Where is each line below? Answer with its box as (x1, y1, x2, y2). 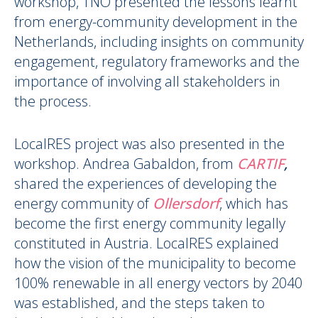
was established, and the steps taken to (14, 293, 265, 313)
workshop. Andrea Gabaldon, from (14, 154, 237, 174)
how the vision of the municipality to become (14, 253, 296, 273)
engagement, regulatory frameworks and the (14, 52, 300, 72)
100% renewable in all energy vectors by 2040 (14, 273, 302, 293)
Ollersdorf (153, 194, 219, 214)
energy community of (14, 194, 153, 214)
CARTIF (237, 154, 284, 174)
